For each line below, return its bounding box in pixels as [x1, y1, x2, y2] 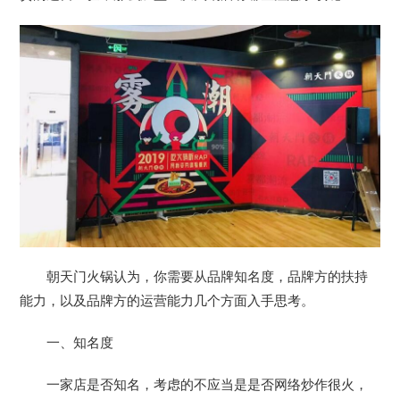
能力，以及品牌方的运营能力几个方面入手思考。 [20, 294, 315, 309]
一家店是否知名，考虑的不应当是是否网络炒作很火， [46, 378, 369, 393]
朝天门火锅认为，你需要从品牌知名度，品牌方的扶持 [46, 270, 369, 285]
